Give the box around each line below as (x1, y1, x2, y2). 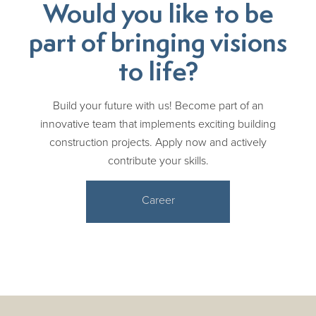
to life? (118, 60, 198, 87)
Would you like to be (42, 2, 274, 29)
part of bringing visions (29, 31, 287, 58)
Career (141, 193, 175, 207)
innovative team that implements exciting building (40, 116, 276, 131)
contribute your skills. (107, 153, 209, 168)
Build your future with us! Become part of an (52, 98, 264, 113)
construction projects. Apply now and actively (49, 135, 267, 150)
